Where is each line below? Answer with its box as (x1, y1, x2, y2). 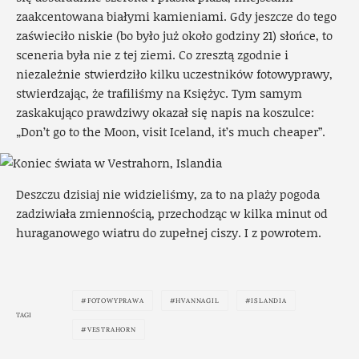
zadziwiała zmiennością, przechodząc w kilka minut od (16, 204, 328, 223)
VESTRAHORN (87, 325, 136, 334)
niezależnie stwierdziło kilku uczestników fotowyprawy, (16, 65, 333, 83)
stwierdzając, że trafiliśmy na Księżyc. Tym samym (16, 84, 302, 103)
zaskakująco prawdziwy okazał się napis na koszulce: (16, 103, 314, 122)
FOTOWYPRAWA (87, 296, 144, 305)
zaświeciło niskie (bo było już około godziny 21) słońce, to (16, 26, 333, 45)
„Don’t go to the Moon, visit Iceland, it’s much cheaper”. (16, 123, 325, 141)
